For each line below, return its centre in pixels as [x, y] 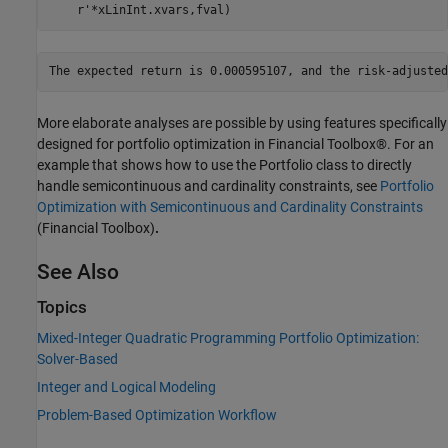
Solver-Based [77, 359]
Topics [62, 308]
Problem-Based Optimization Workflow [157, 415]
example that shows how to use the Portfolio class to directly [224, 164]
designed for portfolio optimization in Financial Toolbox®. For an [235, 143]
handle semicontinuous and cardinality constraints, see [208, 185]
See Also [78, 271]
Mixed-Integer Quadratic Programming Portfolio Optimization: [228, 338]
